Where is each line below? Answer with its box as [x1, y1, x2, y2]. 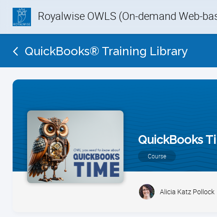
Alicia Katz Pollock [159, 187, 215, 196]
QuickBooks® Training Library [25, 44, 188, 58]
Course [148, 152, 166, 160]
